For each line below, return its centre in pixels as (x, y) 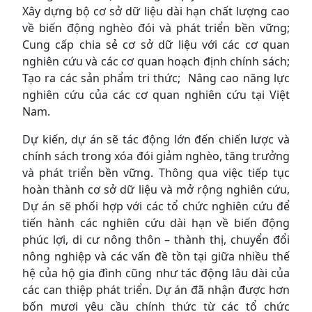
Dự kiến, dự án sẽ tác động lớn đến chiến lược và (156, 139)
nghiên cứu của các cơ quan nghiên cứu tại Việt (156, 94)
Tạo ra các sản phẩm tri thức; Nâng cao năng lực (156, 78)
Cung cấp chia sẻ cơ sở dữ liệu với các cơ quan (156, 44)
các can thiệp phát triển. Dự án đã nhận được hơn (156, 289)
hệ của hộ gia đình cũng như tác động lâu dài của (156, 273)
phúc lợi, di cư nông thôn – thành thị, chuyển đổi (156, 239)
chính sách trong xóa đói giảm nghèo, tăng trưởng (156, 156)
